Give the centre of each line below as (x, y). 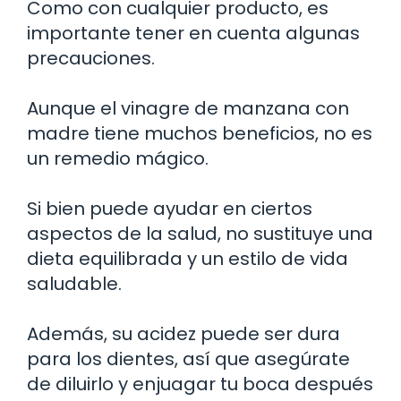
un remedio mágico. (118, 158)
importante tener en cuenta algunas (193, 33)
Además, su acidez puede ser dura (183, 333)
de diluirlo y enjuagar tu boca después (200, 384)
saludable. (74, 283)
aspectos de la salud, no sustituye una (200, 233)
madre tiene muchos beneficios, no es (200, 133)
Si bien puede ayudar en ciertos (170, 208)
